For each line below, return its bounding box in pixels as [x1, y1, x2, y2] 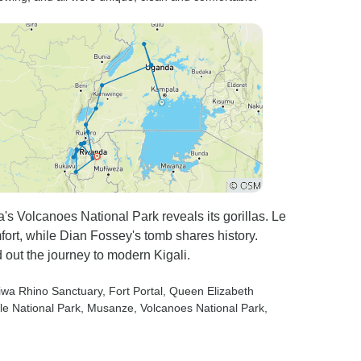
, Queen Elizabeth [163, 284, 254, 297]
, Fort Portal [102, 284, 163, 297]
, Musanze [81, 301, 134, 314]
